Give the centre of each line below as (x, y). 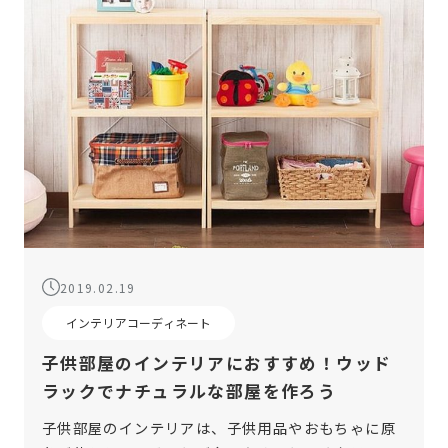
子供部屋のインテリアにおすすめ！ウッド (216, 363)
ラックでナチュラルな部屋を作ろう (189, 391)
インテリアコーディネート (138, 323)
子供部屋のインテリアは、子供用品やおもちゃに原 (218, 427)
